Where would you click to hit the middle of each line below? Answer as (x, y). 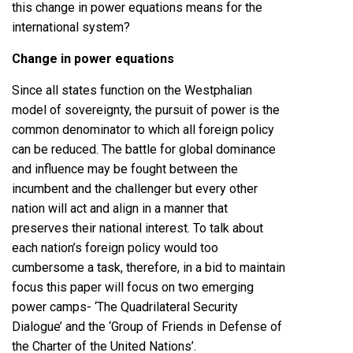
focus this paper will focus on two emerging (133, 288)
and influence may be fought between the (125, 169)
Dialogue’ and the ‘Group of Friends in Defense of (147, 327)
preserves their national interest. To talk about (137, 229)
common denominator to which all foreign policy (143, 130)
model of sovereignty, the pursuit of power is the (146, 110)
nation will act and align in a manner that (120, 209)
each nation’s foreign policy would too (115, 248)
